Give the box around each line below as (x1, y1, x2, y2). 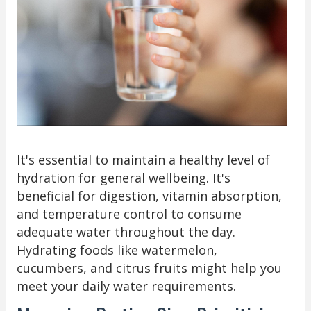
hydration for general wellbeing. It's (16, 169, 230, 187)
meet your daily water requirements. (16, 278, 236, 295)
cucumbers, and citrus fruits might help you (16, 260, 282, 277)
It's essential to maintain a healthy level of (16, 151, 270, 169)
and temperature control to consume (16, 205, 242, 223)
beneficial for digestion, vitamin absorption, (16, 187, 282, 205)
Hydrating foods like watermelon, (16, 242, 217, 259)
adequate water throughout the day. (16, 224, 235, 241)
